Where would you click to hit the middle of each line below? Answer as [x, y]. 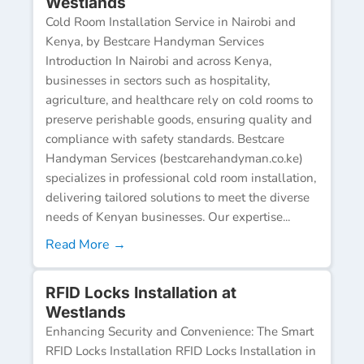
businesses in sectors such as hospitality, [158, 80]
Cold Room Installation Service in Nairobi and [171, 22]
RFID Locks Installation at [141, 292]
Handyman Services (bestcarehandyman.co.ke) [174, 158]
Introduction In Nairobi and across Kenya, [158, 61]
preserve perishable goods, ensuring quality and [179, 119]
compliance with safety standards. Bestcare [165, 139]
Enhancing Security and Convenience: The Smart [180, 331]
